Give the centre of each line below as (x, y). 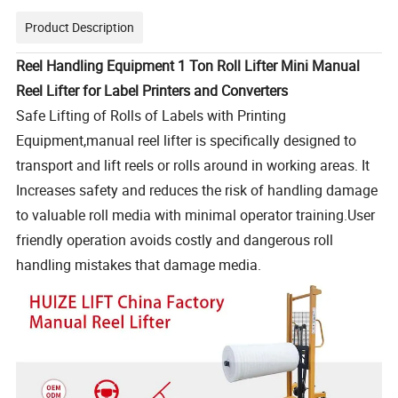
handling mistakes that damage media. (139, 264)
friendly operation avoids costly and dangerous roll (175, 239)
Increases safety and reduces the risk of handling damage (197, 190)
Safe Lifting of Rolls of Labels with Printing (151, 115)
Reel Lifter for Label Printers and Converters (152, 90)
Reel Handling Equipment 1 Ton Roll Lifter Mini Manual (188, 65)
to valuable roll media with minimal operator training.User (196, 215)
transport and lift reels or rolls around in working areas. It (193, 165)
